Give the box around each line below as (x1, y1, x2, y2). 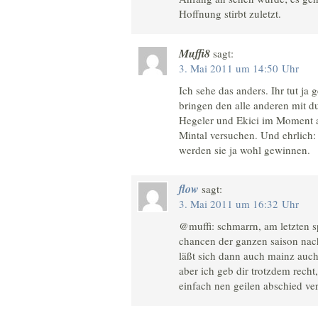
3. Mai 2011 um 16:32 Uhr (179, 197, 299, 212)
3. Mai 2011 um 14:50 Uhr (179, 60, 299, 75)
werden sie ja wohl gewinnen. (179, 142, 310, 157)
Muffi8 (179, 45, 210, 61)
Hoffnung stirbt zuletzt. (179, 6, 281, 21)
